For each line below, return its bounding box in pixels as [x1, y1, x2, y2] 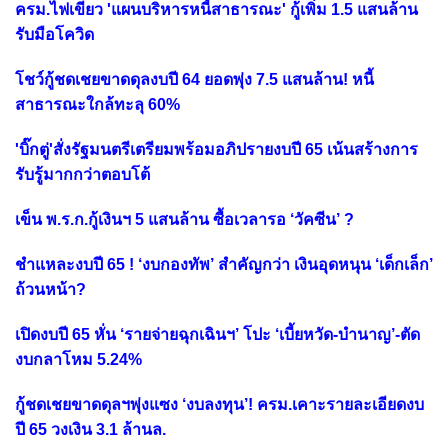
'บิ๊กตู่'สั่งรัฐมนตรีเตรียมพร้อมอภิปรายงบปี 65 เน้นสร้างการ [15, 140, 418, 158]
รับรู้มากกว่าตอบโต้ [15, 165, 150, 183]
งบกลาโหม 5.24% [15, 350, 142, 368]
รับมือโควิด [15, 25, 94, 43]
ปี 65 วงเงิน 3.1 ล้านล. [15, 420, 166, 438]
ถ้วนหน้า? [15, 280, 86, 298]
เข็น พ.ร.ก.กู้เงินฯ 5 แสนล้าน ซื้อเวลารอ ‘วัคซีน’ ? [15, 210, 354, 228]
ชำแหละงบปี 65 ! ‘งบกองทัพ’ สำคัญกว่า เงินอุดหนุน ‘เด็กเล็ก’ [15, 255, 433, 273]
